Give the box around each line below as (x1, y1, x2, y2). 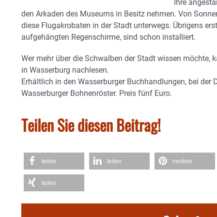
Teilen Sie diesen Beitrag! (21, 113, 161, 136)
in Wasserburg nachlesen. (21, 65, 109, 75)
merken (172, 158, 192, 165)
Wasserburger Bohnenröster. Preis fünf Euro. (21, 89, 172, 98)
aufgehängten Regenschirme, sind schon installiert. (21, 32, 196, 42)
